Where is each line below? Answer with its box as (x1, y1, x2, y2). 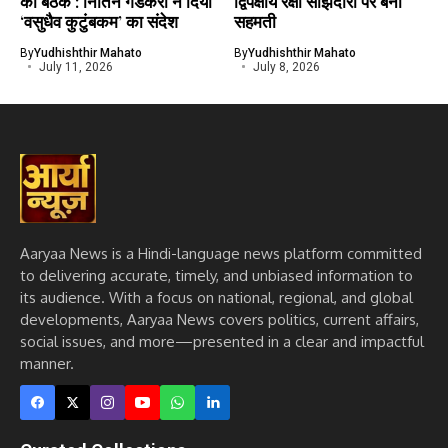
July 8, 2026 (252, 59, 320, 74)
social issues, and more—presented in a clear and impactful (20, 332, 424, 352)
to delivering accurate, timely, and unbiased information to (20, 266, 413, 286)
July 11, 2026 (38, 59, 113, 74)
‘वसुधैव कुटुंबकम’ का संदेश (20, 9, 178, 32)
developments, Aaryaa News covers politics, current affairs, (20, 310, 419, 330)
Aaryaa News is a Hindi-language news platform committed (20, 244, 422, 264)
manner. (20, 354, 74, 374)
